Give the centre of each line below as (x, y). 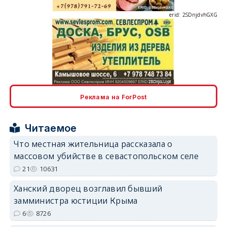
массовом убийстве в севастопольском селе (106, 156)
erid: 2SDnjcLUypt (195, 88)
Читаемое (51, 128)
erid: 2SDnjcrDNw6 (194, 162)
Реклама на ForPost (113, 97)
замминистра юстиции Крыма (75, 201)
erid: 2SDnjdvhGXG (193, 15)
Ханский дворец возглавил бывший (88, 189)
